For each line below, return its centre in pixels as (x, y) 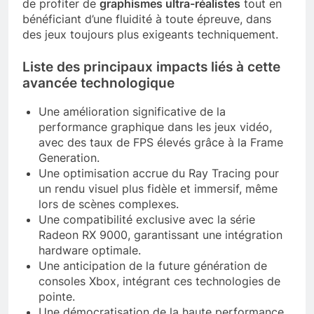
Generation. (69, 158)
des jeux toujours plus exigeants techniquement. (150, 34)
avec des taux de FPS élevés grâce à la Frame (161, 143)
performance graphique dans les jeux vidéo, (155, 127)
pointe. (57, 297)
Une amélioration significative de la (132, 112)
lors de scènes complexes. (109, 204)
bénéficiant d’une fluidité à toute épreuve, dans (147, 19)
